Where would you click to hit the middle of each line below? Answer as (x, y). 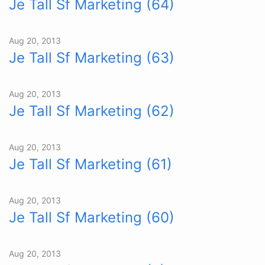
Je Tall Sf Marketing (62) (92, 111)
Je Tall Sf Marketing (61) (91, 164)
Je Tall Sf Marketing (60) (92, 217)
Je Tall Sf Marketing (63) (92, 58)
